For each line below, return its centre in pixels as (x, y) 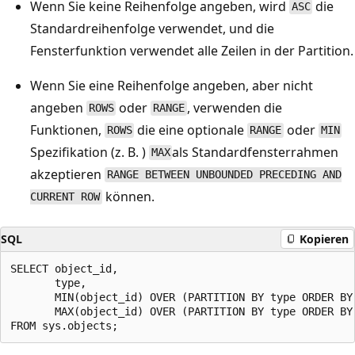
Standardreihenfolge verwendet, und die (152, 28)
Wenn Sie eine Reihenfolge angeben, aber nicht (172, 85)
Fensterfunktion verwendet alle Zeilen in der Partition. (192, 50)
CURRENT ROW (65, 197)
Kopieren (324, 239)
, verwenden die (234, 107)
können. (128, 196)
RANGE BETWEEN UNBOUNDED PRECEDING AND (224, 175)
